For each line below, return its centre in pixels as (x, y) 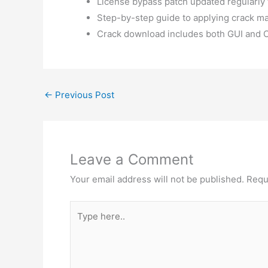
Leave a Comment (132, 159)
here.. (82, 224)
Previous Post (83, 95)
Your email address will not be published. (157, 179)
